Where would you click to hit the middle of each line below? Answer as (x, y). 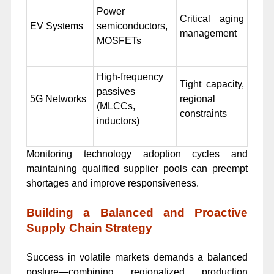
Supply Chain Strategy (89, 228)
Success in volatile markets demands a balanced (137, 257)
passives (116, 91)
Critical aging (212, 18)
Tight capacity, (212, 84)
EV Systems (56, 26)
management (208, 33)
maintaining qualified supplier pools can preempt (137, 168)
